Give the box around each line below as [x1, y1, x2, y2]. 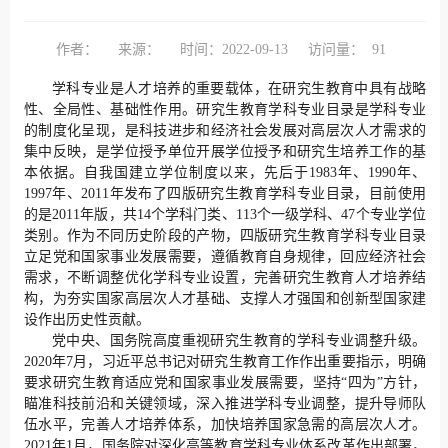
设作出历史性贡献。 [24, 312, 150, 328]
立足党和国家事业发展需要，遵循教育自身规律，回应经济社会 [24, 249, 427, 265]
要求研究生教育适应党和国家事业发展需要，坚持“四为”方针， [24, 375, 427, 391]
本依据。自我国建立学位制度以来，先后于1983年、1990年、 [24, 165, 427, 181]
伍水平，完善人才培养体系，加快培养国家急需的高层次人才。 [24, 417, 427, 433]
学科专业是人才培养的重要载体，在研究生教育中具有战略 [52, 81, 427, 97]
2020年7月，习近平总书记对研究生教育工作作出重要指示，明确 [24, 354, 427, 370]
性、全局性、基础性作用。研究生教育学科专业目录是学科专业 [24, 102, 427, 118]
